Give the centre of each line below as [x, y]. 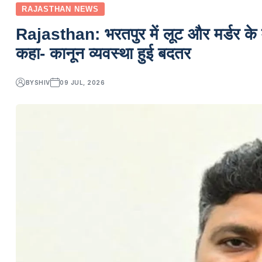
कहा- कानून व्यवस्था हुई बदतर [103, 54]
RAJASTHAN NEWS [60, 9]
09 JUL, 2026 [82, 82]
